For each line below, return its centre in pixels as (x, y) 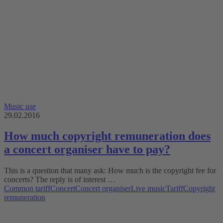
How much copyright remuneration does (107, 136)
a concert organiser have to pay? (87, 150)
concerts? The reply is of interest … (60, 180)
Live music (148, 189)
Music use (20, 106)
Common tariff (27, 189)
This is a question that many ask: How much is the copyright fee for (110, 171)
